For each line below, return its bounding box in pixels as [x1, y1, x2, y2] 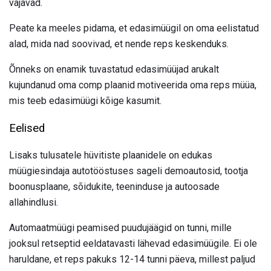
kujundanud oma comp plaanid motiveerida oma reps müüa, [9, 79, 256, 91]
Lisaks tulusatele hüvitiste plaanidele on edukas [9, 149, 212, 161]
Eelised [9, 121, 45, 135]
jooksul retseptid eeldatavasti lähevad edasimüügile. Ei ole [9, 237, 257, 249]
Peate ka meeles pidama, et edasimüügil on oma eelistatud [9, 22, 259, 34]
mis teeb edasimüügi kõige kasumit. [9, 95, 162, 107]
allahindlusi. [9, 196, 58, 208]
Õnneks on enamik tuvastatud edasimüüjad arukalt [9, 64, 219, 76]
